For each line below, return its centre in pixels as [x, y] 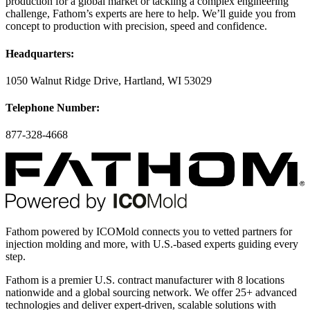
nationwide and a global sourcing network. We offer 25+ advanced [151, 292]
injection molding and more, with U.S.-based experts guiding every [152, 244]
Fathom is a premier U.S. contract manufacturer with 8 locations [145, 280]
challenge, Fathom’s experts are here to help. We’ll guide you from [151, 14]
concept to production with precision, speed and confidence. [136, 26]
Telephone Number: [53, 108]
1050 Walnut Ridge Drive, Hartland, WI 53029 [109, 80]
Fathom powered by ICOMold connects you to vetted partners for [149, 231]
